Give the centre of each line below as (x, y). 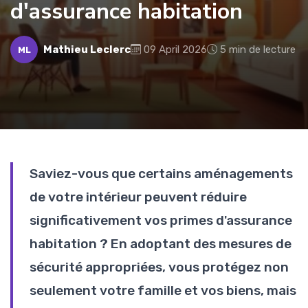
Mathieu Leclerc (87, 49)
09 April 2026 (175, 49)
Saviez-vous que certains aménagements (161, 174)
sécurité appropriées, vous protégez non (159, 267)
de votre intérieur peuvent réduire (138, 197)
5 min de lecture (258, 49)
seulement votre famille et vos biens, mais (163, 290)
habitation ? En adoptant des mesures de (161, 244)
